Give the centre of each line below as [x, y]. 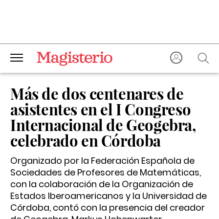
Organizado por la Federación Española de [102, 161]
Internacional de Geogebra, [103, 125]
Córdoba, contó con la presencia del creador [108, 208]
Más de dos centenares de [97, 93]
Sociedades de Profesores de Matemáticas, [106, 172]
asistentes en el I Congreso [101, 109]
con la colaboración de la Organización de [102, 184]
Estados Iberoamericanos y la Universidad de [109, 196]
